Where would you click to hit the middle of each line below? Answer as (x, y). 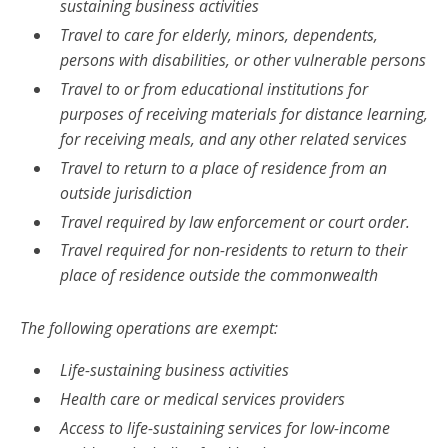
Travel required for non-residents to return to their (233, 250)
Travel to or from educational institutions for (213, 88)
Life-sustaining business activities (174, 369)
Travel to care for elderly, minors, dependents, (218, 34)
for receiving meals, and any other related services (233, 138)
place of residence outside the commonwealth (218, 275)
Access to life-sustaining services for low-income (224, 427)
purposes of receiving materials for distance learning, (243, 113)
